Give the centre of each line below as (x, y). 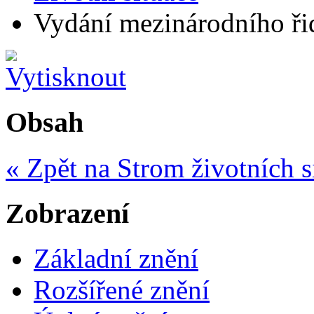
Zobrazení (67, 213)
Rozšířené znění (122, 290)
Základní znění (116, 259)
